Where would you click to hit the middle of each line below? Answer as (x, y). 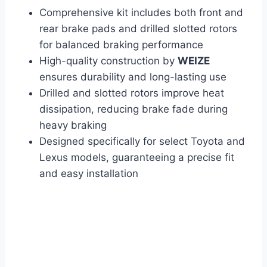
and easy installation (89, 173)
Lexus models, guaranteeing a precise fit (137, 157)
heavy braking (73, 125)
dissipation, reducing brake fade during (133, 109)
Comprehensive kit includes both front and (141, 12)
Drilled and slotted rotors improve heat (132, 93)
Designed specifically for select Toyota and (142, 141)
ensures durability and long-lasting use (133, 77)
